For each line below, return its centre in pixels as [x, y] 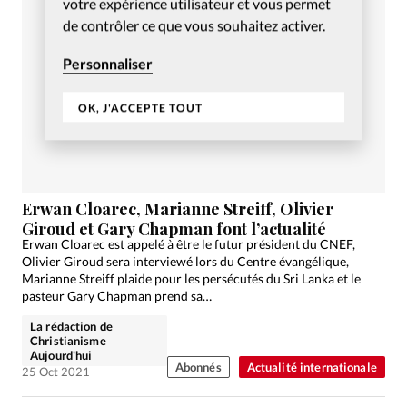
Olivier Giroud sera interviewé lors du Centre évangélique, [185, 261]
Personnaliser [108, 63]
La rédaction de [71, 326]
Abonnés [198, 367]
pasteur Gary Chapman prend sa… [117, 295]
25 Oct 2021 [56, 371]
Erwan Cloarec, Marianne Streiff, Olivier [178, 208]
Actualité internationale [312, 367]
